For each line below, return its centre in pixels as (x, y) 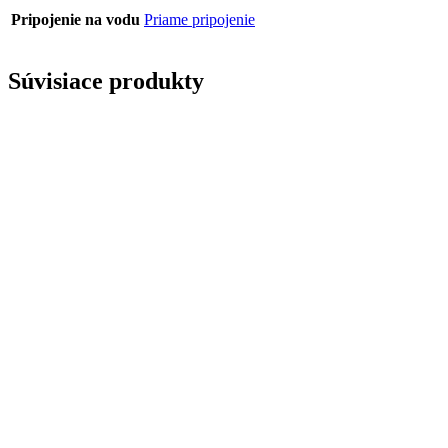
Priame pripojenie (199, 19)
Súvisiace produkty (106, 80)
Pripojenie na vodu (75, 19)
